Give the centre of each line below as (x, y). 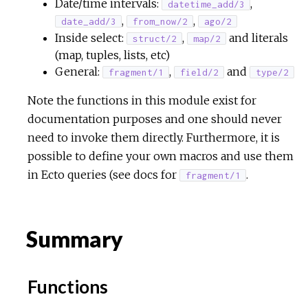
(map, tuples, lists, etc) (112, 55)
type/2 (272, 72)
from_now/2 (160, 21)
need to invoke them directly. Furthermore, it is (154, 137)
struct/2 (154, 38)
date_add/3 (88, 21)
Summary (73, 239)
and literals (257, 38)
